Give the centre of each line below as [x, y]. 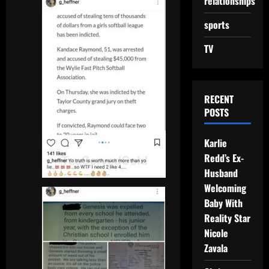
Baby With [223, 203]
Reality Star [227, 218]
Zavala [216, 248]
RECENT [219, 99]
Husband [221, 173]
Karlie [215, 143]
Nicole [216, 233]
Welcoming [225, 188]
